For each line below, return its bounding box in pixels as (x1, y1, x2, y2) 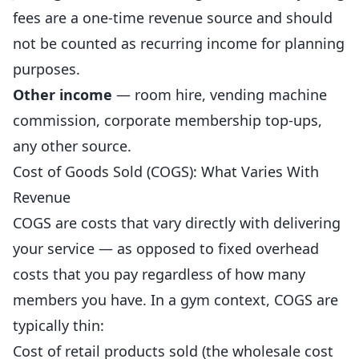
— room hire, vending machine (112, 85, 327, 104)
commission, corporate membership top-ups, (13, 111, 322, 130)
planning (284, 34, 345, 53)
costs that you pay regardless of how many (13, 264, 305, 284)
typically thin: (13, 316, 104, 335)
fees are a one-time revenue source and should (13, 8, 333, 27)
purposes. (13, 59, 80, 79)
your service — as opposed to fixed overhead (13, 239, 319, 258)
